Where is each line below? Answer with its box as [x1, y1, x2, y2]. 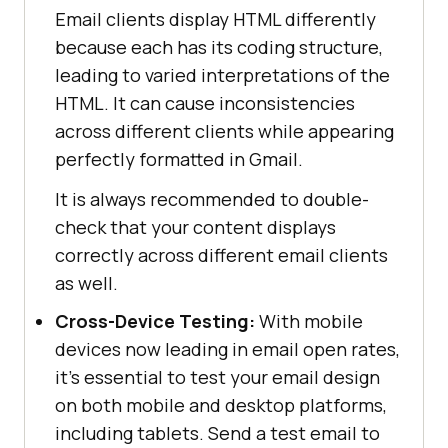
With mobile [255, 308, 363, 333]
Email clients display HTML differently [55, 6, 376, 31]
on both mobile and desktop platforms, [55, 392, 387, 417]
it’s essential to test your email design [55, 364, 380, 389]
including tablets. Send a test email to [55, 420, 380, 445]
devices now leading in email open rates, [55, 336, 400, 361]
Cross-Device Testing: [55, 308, 255, 333]
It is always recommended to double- [55, 186, 369, 211]
